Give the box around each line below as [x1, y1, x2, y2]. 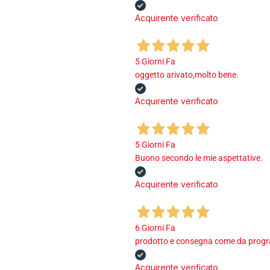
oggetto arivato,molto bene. [135, 70, 239, 80]
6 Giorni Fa [135, 223, 175, 233]
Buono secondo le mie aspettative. [135, 153, 263, 163]
